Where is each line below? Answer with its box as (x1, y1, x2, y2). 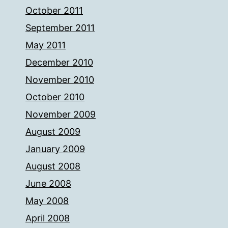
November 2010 (25, 74, 94, 85)
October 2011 (25, 5, 83, 16)
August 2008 (25, 161, 80, 172)
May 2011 (25, 40, 66, 50)
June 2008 (25, 178, 71, 189)
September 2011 (25, 22, 95, 33)
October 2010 (25, 92, 84, 102)
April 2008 (25, 213, 70, 223)
